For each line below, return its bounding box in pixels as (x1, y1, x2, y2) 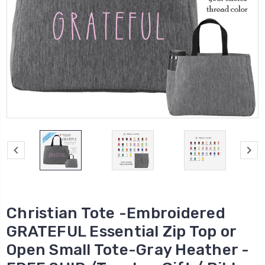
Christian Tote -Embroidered (7, 204, 225, 223)
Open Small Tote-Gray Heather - (7, 241, 250, 260)
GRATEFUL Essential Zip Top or (7, 222, 237, 241)
